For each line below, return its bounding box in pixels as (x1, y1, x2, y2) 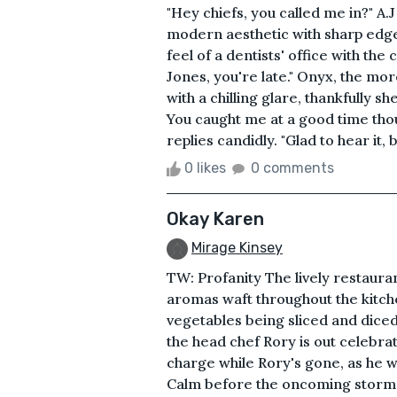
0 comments (251, 159, 334, 176)
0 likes (181, 159, 230, 176)
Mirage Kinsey (191, 238, 283, 256)
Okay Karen (167, 207, 264, 230)
